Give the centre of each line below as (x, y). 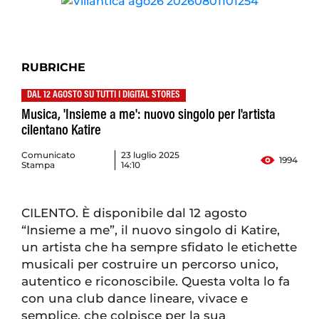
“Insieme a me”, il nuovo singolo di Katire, (151, 230)
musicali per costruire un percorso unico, (150, 265)
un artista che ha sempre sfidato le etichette (159, 247)
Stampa (38, 165)
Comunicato (48, 155)
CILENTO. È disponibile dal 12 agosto (134, 213)
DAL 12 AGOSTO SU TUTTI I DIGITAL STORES (104, 96)
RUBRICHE (53, 68)
